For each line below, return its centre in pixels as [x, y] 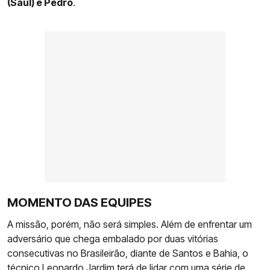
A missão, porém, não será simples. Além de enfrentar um [130, 224]
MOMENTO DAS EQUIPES [80, 203]
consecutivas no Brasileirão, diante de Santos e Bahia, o [128, 253]
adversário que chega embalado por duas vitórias [113, 239]
